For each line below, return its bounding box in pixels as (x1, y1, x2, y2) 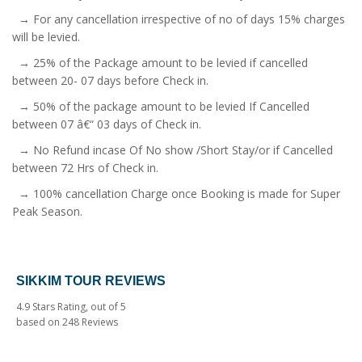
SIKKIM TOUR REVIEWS (16, 273, 166, 288)
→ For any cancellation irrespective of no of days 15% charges (12, 11, 345, 27)
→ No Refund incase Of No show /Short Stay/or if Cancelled (12, 141, 333, 158)
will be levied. (12, 28, 80, 44)
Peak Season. (12, 203, 82, 219)
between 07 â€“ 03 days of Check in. (12, 116, 201, 132)
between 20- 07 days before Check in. (12, 72, 208, 88)
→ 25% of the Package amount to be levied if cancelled (12, 54, 308, 70)
